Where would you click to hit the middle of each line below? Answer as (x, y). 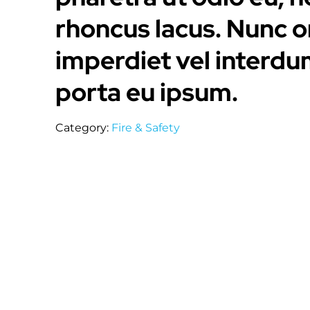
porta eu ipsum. (147, 92)
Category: (83, 128)
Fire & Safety (146, 128)
